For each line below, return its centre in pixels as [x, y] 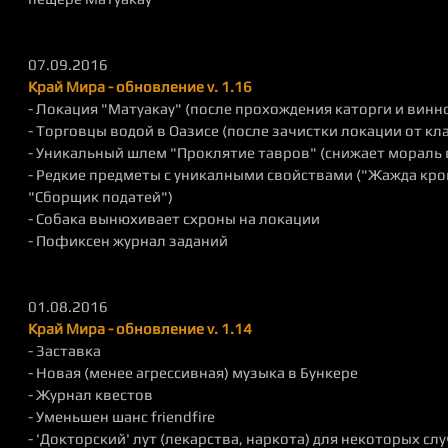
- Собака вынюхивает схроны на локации [174, 218]
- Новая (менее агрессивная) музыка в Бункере [193, 372]
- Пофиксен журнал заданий [128, 240]
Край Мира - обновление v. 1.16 [140, 86]
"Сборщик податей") [100, 196]
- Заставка [64, 350]
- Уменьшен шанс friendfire [121, 416]
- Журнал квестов [90, 394]
